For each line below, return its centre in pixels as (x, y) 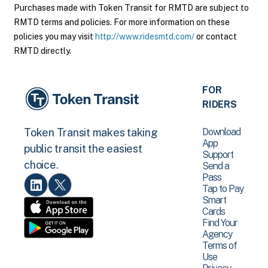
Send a (216, 166)
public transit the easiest (83, 149)
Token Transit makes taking (91, 133)
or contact (216, 36)
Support (218, 155)
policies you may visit (54, 36)
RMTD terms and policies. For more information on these (122, 22)
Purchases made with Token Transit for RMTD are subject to (131, 8)
